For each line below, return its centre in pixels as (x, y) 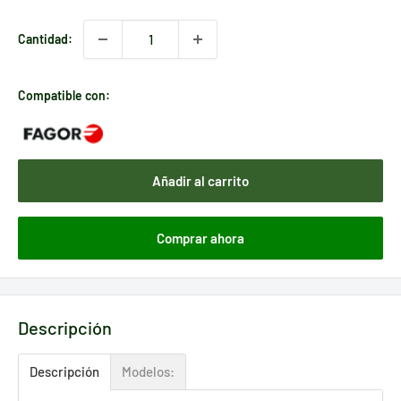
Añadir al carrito (200, 180)
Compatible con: (64, 95)
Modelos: (148, 372)
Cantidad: (45, 38)
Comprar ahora (200, 238)
